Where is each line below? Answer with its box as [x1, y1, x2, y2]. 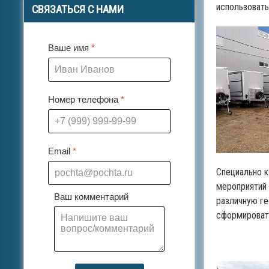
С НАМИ [88, 3, 124, 17]
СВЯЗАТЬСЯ [32, 3, 88, 17]
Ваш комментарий [54, 191, 128, 202]
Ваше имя [48, 43, 91, 53]
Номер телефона [48, 94, 121, 105]
